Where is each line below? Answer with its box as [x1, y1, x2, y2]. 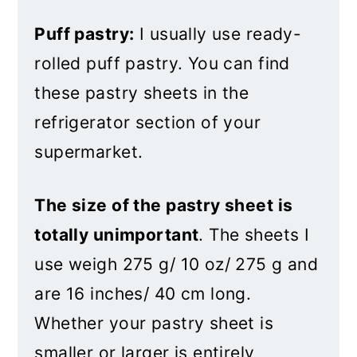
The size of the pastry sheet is [34, 195, 293, 215]
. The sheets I [198, 225, 310, 245]
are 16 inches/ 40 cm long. [34, 284, 252, 304]
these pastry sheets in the [34, 83, 249, 103]
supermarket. [34, 142, 143, 162]
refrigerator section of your [34, 112, 261, 132]
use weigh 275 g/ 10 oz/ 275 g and [34, 254, 319, 274]
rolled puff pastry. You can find [34, 53, 290, 73]
